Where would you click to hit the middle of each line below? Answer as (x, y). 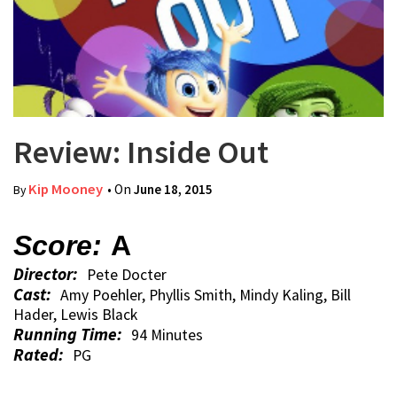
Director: (46, 274)
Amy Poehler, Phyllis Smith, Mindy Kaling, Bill (206, 295)
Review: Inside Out (141, 152)
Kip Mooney (66, 189)
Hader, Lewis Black (75, 315)
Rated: (39, 354)
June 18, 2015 (173, 189)
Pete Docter (127, 275)
